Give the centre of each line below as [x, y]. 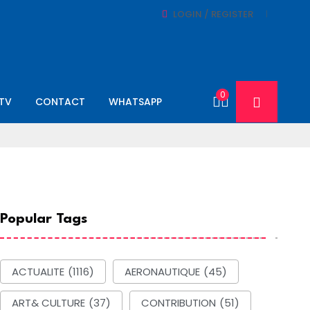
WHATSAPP [135, 101]
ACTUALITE [38, 271]
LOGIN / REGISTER [213, 14]
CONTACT [60, 101]
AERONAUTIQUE [163, 271]
